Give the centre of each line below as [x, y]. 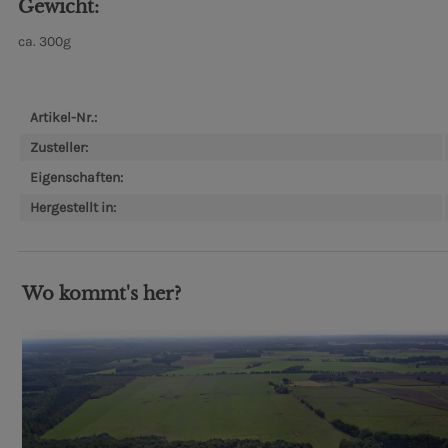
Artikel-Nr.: [63, 118]
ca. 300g [44, 42]
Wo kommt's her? [102, 293]
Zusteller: [59, 148]
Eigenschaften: [76, 178]
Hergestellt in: [73, 208]
